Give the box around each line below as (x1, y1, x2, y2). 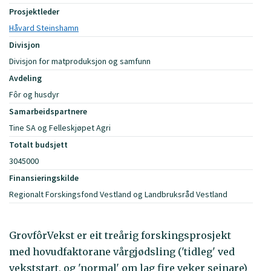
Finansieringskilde (9, 172, 79, 184)
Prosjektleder (9, 6, 59, 18)
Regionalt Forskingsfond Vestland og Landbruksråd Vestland (9, 189, 227, 200)
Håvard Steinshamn (9, 22, 79, 34)
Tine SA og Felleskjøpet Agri (9, 122, 111, 134)
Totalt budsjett (9, 139, 68, 151)
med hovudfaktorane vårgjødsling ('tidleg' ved (9, 246, 235, 258)
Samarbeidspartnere (9, 106, 87, 117)
